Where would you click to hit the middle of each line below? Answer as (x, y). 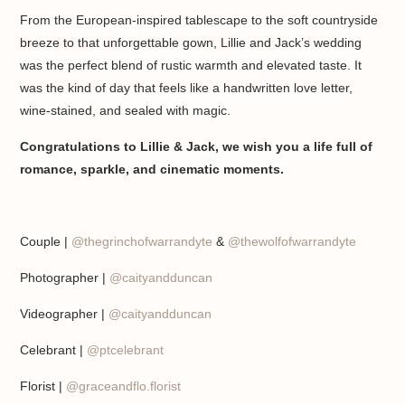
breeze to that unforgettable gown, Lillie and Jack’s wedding (191, 43)
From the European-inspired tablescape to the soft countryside (199, 20)
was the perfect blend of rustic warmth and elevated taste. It (191, 66)
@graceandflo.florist (124, 386)
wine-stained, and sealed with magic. (126, 111)
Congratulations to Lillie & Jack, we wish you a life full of (197, 147)
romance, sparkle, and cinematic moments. (152, 170)
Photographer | (65, 278)
